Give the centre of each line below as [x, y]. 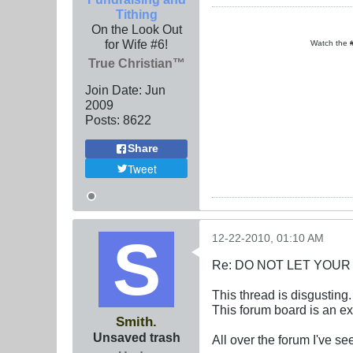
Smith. [136, 322]
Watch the [330, 43]
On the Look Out [136, 29]
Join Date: [113, 89]
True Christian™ [136, 63]
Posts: [102, 119]
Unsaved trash [136, 338]
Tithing [136, 14]
